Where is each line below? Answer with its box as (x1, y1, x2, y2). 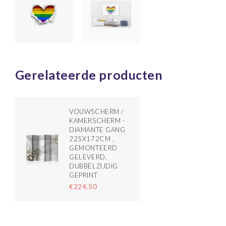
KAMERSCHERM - (69, 117, 125, 125)
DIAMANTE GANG (69, 126, 126, 134)
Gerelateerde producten (15, 67, 163, 83)
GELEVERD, (69, 153, 107, 161)
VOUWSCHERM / (69, 107, 124, 116)
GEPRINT (69, 171, 98, 180)
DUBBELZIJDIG (69, 162, 118, 171)
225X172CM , (69, 135, 115, 143)
